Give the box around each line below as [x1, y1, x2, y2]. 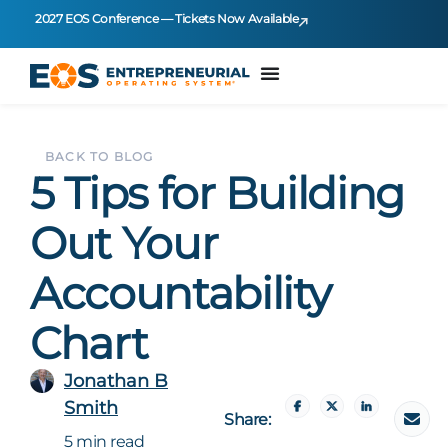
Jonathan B [64, 370, 168, 392]
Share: [224, 410, 271, 429]
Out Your [30, 216, 218, 270]
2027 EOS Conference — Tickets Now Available [35, 11, 299, 26]
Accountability [30, 266, 331, 320]
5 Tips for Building [30, 166, 404, 220]
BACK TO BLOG [45, 149, 154, 164]
